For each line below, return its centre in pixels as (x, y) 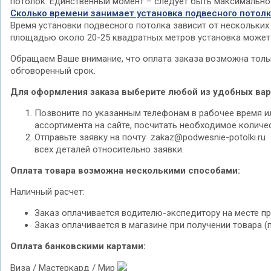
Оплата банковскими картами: (79, 246)
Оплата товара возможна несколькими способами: (125, 171)
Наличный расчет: (49, 192)
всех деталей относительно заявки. (109, 149)
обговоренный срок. (53, 71)
